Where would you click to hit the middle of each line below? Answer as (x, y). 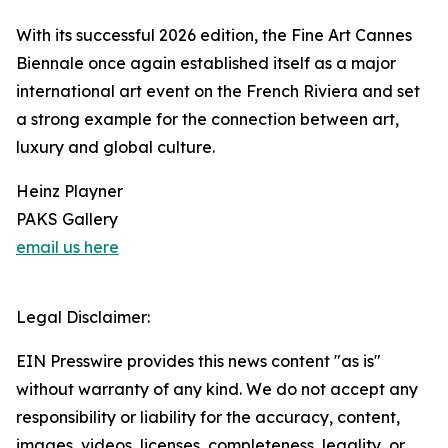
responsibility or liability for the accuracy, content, (208, 417)
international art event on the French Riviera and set (218, 91)
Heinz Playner (69, 191)
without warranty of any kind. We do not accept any (217, 389)
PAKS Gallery (67, 219)
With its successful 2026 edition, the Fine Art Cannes (214, 35)
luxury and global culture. (115, 147)
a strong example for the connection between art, (207, 119)
